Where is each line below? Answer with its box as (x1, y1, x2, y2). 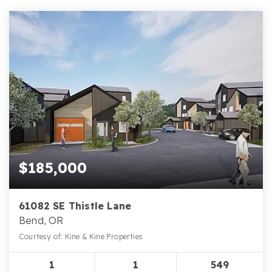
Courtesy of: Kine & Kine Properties (19, 231, 143, 241)
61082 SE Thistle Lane (19, 199, 132, 212)
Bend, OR (19, 214, 64, 226)
